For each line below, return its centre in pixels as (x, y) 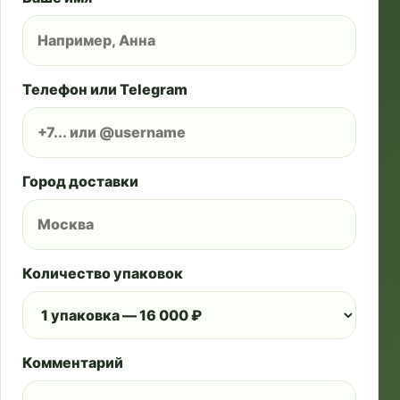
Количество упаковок (103, 273)
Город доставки (80, 181)
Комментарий (73, 362)
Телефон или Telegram (105, 89)
